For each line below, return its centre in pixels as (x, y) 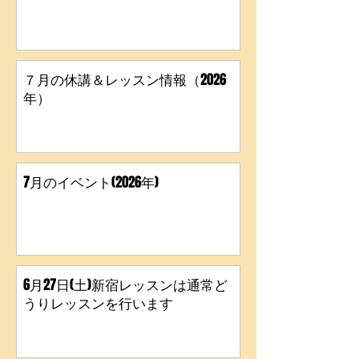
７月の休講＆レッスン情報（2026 (125, 80)
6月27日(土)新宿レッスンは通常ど (125, 285)
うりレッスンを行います (98, 303)
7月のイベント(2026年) (91, 182)
